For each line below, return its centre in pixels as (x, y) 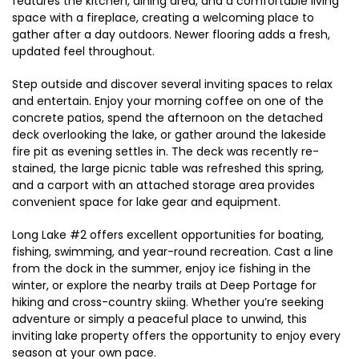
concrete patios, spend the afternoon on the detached (167, 117)
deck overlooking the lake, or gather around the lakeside (169, 134)
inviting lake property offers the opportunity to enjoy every (176, 335)
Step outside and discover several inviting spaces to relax (172, 84)
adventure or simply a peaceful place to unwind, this (159, 319)
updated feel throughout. (83, 51)
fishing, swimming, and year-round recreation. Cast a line (173, 251)
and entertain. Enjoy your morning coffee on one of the (168, 101)
